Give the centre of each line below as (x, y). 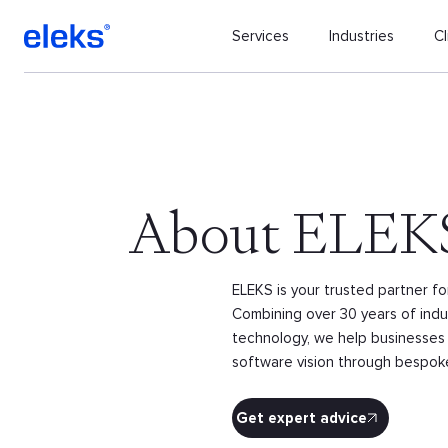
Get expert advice (301, 418)
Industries (362, 36)
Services (261, 36)
